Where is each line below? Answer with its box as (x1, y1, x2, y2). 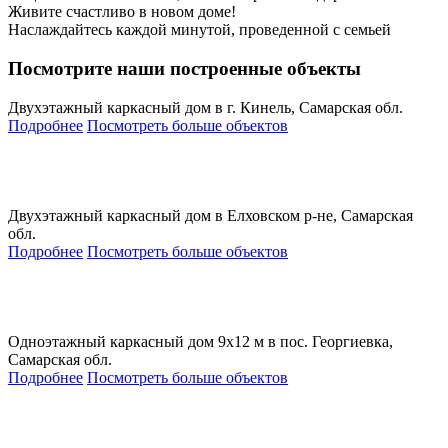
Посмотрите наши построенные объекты (8, 57, 361, 79)
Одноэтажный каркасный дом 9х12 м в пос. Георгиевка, (8, 332, 393, 350)
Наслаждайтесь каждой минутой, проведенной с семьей (8, 21, 391, 39)
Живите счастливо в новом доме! (8, 3, 236, 21)
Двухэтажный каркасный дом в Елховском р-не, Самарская (8, 206, 413, 224)
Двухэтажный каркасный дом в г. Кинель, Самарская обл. (8, 98, 403, 116)
